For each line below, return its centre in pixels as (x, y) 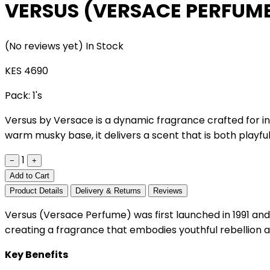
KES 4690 (27, 71)
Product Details (36, 190)
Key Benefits (36, 254)
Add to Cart (30, 175)
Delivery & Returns (108, 190)
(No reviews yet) (44, 46)
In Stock (105, 46)
